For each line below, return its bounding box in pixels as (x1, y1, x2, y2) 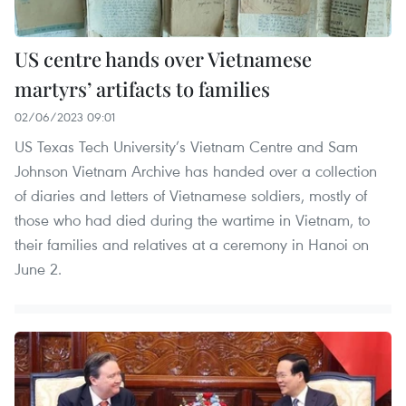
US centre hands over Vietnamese (14, 44, 312, 72)
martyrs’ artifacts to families (14, 74, 270, 102)
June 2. (14, 257, 62, 279)
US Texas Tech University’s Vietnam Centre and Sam (14, 135, 358, 157)
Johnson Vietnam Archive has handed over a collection (14, 159, 377, 181)
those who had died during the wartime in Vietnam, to (14, 208, 370, 230)
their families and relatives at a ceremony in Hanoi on (14, 233, 369, 255)
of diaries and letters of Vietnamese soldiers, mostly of (14, 184, 367, 206)
